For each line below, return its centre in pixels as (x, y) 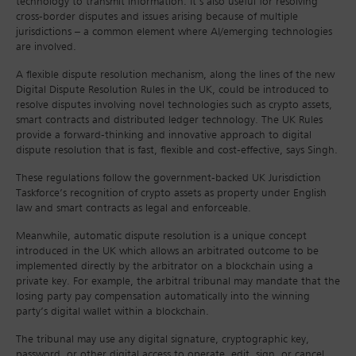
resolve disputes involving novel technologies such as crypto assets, (174, 105)
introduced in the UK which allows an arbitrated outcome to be (167, 252)
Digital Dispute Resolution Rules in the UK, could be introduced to (172, 90)
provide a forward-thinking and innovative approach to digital (164, 135)
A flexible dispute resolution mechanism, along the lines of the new (175, 75)
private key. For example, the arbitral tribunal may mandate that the (178, 282)
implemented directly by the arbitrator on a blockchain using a (164, 267)
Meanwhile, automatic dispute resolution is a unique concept (161, 236)
